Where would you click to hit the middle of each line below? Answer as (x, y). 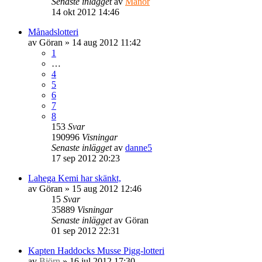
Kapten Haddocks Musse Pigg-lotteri (96, 250)
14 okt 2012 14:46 (85, 12)
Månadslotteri (53, 32)
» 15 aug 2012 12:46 (102, 188)
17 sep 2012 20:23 (86, 158)
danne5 (139, 147)
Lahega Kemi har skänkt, (75, 178)
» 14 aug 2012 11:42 (102, 42)
